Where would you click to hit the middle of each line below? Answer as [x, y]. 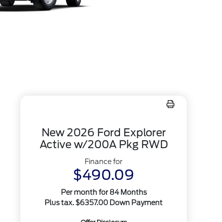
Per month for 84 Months [104, 192]
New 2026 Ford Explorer [104, 133]
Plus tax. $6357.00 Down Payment [104, 203]
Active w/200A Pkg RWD [104, 144]
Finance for [104, 162]
